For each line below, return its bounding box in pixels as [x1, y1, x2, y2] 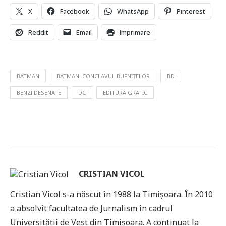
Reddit [28, 28, 48, 37]
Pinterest [177, 7, 205, 16]
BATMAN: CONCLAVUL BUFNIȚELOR [56, 72, 150, 80]
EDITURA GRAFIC [103, 89, 147, 97]
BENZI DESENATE [17, 89, 61, 97]
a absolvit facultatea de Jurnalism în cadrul [10, 203, 173, 214]
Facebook [60, 7, 89, 16]
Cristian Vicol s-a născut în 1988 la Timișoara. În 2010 [10, 189, 213, 200]
